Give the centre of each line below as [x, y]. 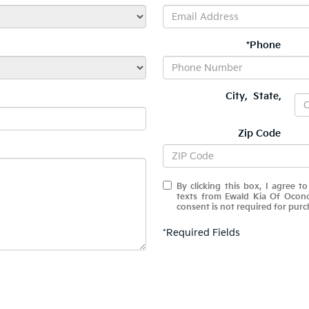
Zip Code [259, 133]
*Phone [263, 45]
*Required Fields [201, 233]
